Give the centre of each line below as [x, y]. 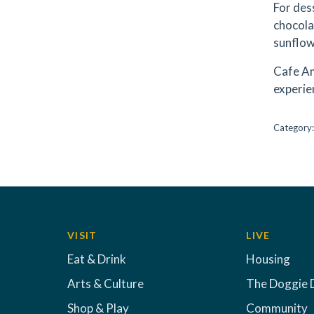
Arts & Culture [105, 284]
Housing [268, 259]
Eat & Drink [97, 259]
